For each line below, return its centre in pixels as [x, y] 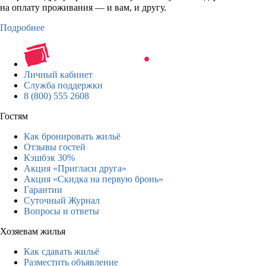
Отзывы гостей [55, 147]
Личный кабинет [58, 74]
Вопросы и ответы [61, 211]
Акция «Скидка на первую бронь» [94, 179]
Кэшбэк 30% [49, 157]
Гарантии [43, 189]
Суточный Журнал [62, 200]
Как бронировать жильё [72, 136]
